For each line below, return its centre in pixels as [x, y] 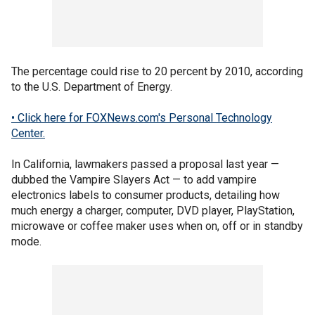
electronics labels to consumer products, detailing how [146, 195]
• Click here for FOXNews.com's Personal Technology [142, 118]
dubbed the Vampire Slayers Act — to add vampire [134, 180]
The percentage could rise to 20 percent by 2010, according [157, 71]
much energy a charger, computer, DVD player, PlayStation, [153, 211]
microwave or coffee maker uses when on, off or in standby [157, 226]
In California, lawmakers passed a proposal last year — [145, 164]
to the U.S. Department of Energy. [92, 87]
